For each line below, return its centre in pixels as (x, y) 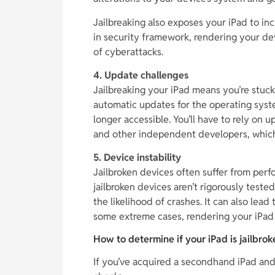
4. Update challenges (141, 75)
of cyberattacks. (128, 52)
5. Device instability (137, 158)
